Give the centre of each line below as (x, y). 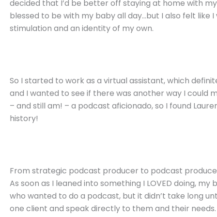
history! (24, 119)
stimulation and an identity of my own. (82, 29)
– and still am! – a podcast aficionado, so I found (101, 106)
